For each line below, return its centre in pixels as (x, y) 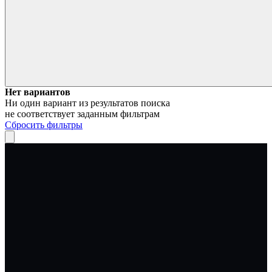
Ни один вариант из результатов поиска (87, 103)
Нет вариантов (38, 92)
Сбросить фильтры (44, 125)
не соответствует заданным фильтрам (82, 114)
